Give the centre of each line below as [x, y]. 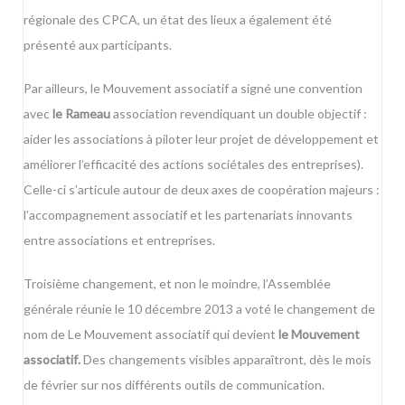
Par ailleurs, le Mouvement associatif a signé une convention [193, 89]
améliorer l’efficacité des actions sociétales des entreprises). [193, 165]
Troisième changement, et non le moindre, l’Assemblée [177, 284]
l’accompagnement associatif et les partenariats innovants [188, 215]
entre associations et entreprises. [119, 240]
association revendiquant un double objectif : [240, 114]
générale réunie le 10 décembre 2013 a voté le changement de [199, 309]
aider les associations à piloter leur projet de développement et [201, 139]
